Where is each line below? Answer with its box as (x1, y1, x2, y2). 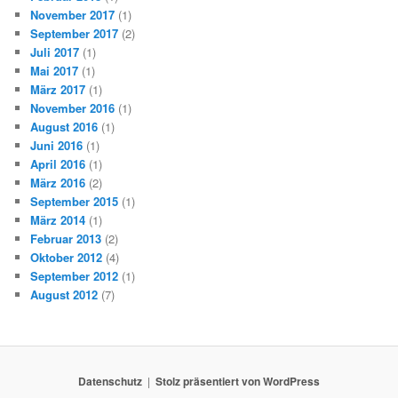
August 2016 (30, 117, 99, 135)
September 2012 (30, 267, 119, 284)
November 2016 (30, 99, 115, 116)
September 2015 (30, 192, 119, 210)
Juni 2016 (30, 136, 84, 154)
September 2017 (30, 24, 119, 42)
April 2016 (30, 155, 86, 172)
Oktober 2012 (30, 248, 103, 266)
